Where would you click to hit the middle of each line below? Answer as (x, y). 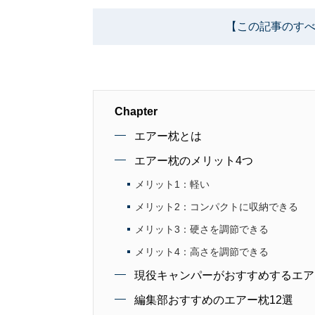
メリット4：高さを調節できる (202, 252)
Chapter (136, 111)
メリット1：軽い (172, 184)
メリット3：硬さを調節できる (202, 229)
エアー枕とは (168, 136)
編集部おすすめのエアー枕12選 (214, 300)
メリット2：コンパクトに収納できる (217, 207)
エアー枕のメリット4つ (194, 161)
